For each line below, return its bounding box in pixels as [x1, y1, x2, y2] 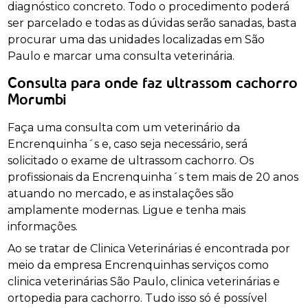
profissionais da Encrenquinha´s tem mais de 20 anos [8, 170, 299, 184]
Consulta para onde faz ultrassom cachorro [8, 76, 298, 91]
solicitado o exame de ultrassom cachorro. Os [8, 153, 254, 167]
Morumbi [8, 93, 67, 107]
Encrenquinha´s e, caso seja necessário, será [8, 137, 248, 151]
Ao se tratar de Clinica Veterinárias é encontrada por [8, 241, 291, 255]
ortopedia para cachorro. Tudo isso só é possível [8, 291, 268, 305]
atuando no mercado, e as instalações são [8, 186, 234, 200]
